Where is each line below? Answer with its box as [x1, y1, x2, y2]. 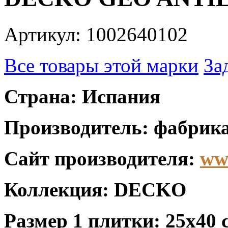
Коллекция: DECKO [4, 178, 186, 201]
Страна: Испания [4, 85, 160, 107]
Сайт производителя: [4, 147, 200, 169]
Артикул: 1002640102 [4, 23, 188, 45]
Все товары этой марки [4, 54, 198, 76]
